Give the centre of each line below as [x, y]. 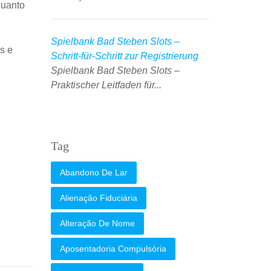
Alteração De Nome [97, 223]
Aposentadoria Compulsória [113, 249]
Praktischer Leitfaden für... [106, 85]
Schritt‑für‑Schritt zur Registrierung [124, 56]
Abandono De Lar [93, 172]
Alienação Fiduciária [98, 198]
